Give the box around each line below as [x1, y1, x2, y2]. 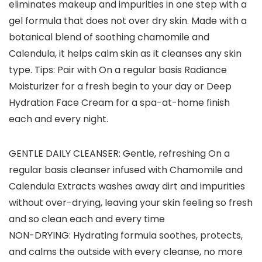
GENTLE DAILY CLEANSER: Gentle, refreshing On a [9, 146, 230, 160]
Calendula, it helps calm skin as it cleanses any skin [9, 46, 242, 60]
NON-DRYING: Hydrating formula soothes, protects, [9, 228, 243, 242]
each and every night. [9, 112, 108, 126]
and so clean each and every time [9, 212, 165, 226]
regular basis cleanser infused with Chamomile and [9, 163, 243, 177]
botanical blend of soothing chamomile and [9, 30, 209, 44]
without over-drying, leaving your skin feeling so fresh [9, 195, 253, 209]
